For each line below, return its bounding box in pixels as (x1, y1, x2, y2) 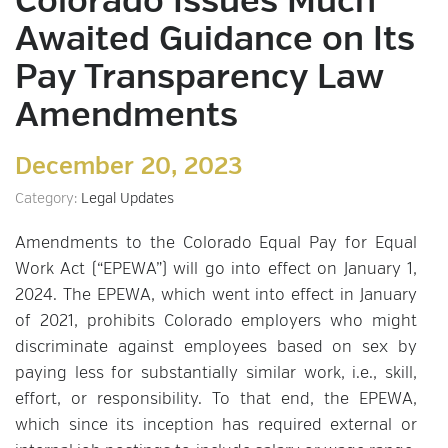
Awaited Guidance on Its (15, 24, 415, 58)
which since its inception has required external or (15, 418, 417, 434)
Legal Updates (81, 192, 174, 206)
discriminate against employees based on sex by (15, 340, 417, 356)
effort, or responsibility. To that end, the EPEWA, (15, 392, 417, 408)
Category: (15, 192, 81, 206)
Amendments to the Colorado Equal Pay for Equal (15, 236, 417, 252)
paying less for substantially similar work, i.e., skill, (15, 366, 417, 382)
